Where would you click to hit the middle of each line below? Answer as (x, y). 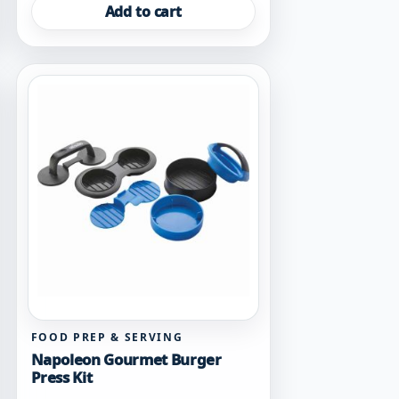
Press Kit (61, 378)
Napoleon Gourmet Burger (126, 360)
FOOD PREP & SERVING (107, 338)
